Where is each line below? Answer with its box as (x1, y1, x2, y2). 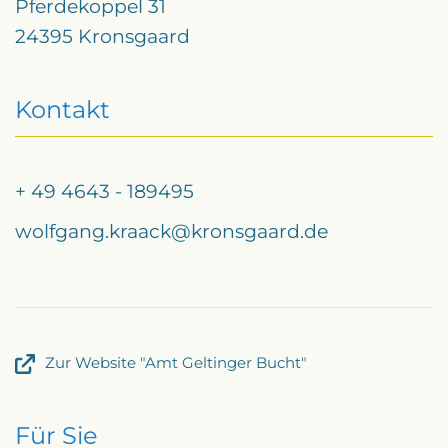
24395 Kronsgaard (15, 25, 190, 48)
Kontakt (15, 95, 110, 124)
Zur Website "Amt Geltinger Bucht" (45, 353, 307, 372)
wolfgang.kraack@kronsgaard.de (15, 219, 328, 243)
